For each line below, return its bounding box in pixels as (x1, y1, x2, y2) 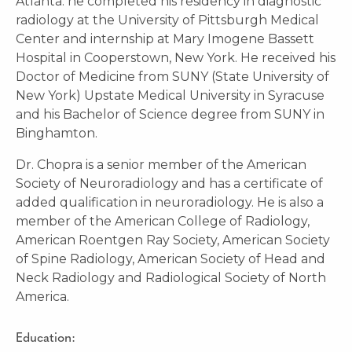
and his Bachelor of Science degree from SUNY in (16, 106, 324, 122)
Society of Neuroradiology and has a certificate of (16, 175, 323, 191)
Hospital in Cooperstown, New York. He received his (16, 49, 335, 65)
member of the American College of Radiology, (16, 213, 310, 229)
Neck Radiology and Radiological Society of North (16, 269, 326, 285)
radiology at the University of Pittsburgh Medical (16, 12, 319, 27)
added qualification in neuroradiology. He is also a (16, 194, 324, 210)
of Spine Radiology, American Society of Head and (16, 251, 325, 266)
